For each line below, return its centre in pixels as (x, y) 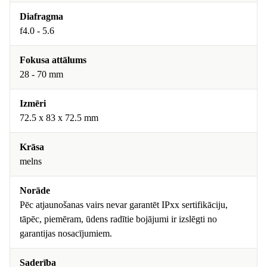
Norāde (35, 190)
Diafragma (41, 16)
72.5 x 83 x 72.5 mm (59, 118)
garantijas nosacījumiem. (66, 233)
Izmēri (33, 103)
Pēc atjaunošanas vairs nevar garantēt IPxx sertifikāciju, (124, 205)
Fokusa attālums (53, 60)
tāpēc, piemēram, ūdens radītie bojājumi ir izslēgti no (118, 219)
